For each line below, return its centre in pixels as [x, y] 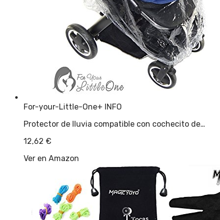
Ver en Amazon [51, 159]
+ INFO [110, 107]
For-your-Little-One [60, 107]
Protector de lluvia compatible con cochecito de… [114, 124]
